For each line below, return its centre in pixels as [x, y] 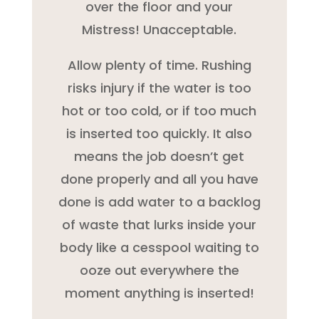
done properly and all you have [159, 179]
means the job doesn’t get [159, 156]
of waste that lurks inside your [159, 224]
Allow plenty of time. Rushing [159, 65]
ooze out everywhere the [159, 270]
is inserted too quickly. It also [159, 133]
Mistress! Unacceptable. [159, 29]
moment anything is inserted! [159, 293]
